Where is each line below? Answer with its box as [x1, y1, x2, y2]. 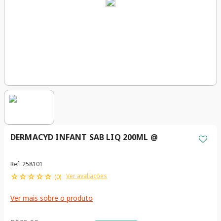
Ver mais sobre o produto [10, 193, 93, 203]
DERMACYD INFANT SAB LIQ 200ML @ [10, 132, 158, 143]
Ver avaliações [66, 172, 107, 181]
